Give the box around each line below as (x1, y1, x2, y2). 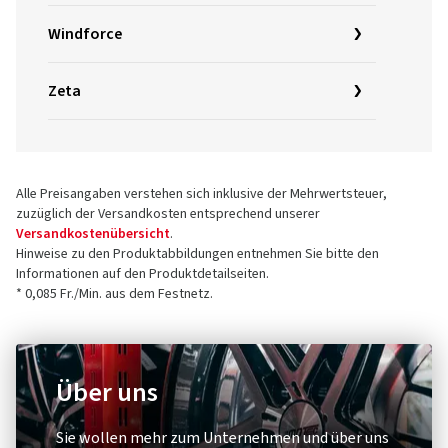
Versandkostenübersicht (16, 224, 170, 244)
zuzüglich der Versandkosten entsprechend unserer (16, 204, 320, 224)
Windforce (48, 23, 122, 45)
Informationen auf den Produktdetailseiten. (16, 264, 269, 284)
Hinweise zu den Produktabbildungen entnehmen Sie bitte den (16, 244, 379, 264)
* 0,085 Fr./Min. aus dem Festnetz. (16, 284, 213, 304)
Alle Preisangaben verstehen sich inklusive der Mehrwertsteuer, (16, 184, 387, 204)
